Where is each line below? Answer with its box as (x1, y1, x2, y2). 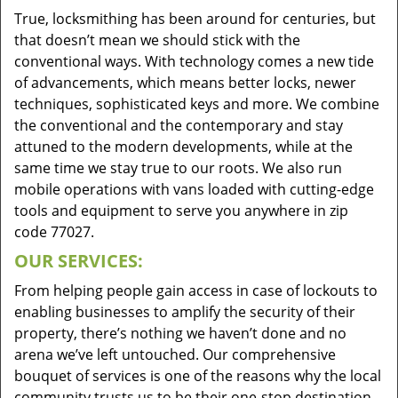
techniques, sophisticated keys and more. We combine (14, 94, 379, 114)
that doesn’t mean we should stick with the (14, 30, 300, 50)
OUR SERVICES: (14, 249, 143, 273)
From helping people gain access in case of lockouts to (14, 281, 378, 300)
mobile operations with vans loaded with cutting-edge (14, 179, 374, 199)
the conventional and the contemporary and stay (14, 115, 343, 135)
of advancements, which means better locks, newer (14, 73, 356, 92)
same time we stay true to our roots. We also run (14, 158, 342, 178)
